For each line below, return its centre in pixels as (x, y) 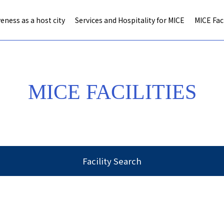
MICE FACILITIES (112, 92)
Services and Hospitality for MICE (130, 20)
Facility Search (112, 161)
